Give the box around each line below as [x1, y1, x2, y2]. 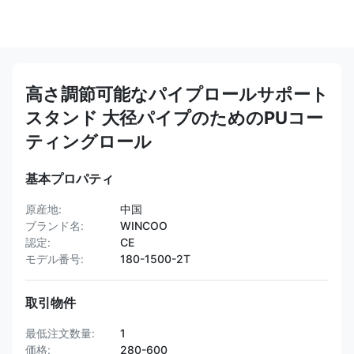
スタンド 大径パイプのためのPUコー [25, 107, 323, 128]
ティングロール [25, 131, 152, 152]
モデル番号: [25, 252, 84, 265]
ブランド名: [25, 219, 84, 232]
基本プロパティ [25, 171, 114, 186]
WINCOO [120, 219, 168, 232]
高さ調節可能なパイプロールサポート [25, 84, 329, 104]
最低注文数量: [25, 326, 95, 340]
